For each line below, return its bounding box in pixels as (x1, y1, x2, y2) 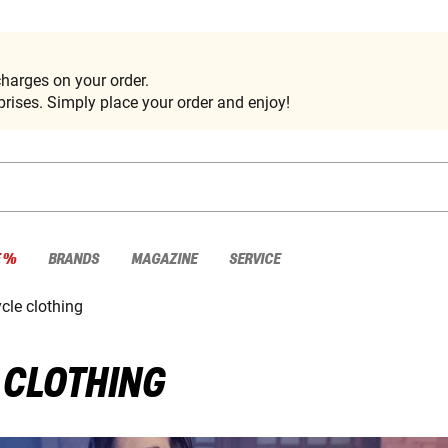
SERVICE (229, 250, 280, 268)
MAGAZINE (131, 250, 197, 268)
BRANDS (48, 250, 99, 268)
